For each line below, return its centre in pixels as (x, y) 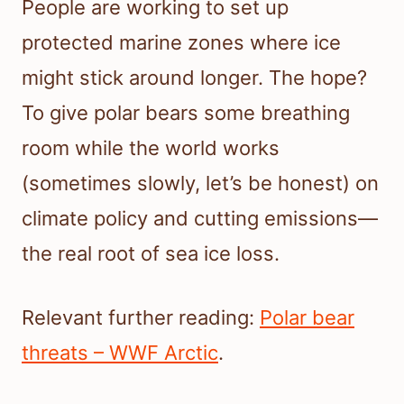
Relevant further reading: (141, 318)
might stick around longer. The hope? (194, 78)
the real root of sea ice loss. (151, 254)
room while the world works (151, 148)
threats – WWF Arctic (120, 353)
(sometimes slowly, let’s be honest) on (200, 184)
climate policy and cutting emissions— (200, 219)
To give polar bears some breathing (186, 113)
